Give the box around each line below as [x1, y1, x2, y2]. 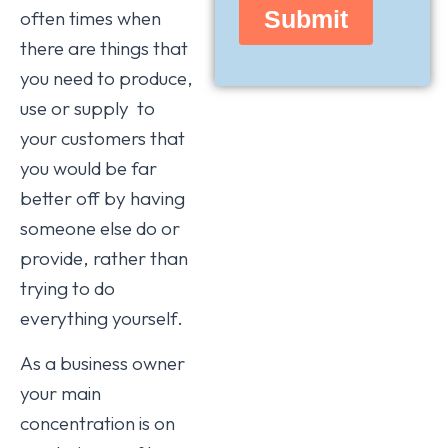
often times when [20, 5, 161, 30]
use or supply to [20, 95, 155, 120]
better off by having [20, 185, 185, 210]
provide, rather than [20, 245, 188, 270]
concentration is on [20, 410, 175, 435]
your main [20, 380, 101, 405]
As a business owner [20, 350, 185, 375]
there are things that [20, 35, 188, 60]
